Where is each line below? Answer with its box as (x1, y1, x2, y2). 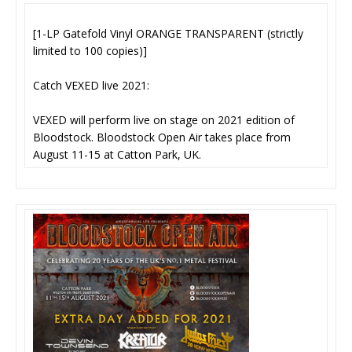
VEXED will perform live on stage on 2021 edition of (33, 112, 295, 128)
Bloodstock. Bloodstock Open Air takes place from (33, 130, 291, 145)
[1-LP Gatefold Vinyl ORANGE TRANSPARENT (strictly (33, 26, 303, 42)
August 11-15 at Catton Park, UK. (33, 147, 204, 163)
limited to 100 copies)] (33, 43, 147, 59)
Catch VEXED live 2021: (33, 78, 149, 93)
